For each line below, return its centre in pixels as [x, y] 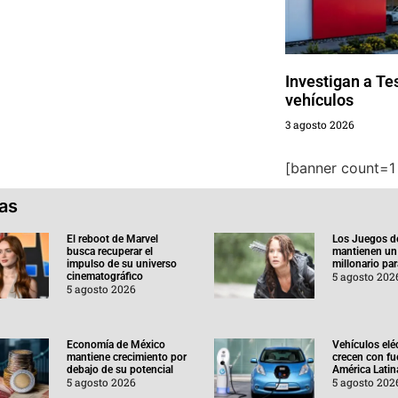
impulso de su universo [121, 263]
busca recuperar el [109, 251]
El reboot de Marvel [112, 239]
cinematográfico [104, 276]
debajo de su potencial [119, 369]
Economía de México [115, 344]
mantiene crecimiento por [126, 357]
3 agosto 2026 [319, 124]
